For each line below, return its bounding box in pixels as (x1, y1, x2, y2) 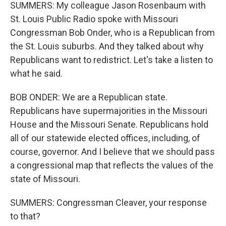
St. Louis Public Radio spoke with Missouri (10, 14, 178, 24)
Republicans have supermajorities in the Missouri (10, 105, 207, 116)
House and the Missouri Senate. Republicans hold (10, 119, 208, 130)
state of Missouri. (10, 174, 80, 184)
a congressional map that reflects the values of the (10, 160, 213, 171)
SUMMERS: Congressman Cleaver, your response (10, 197, 207, 208)
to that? (10, 211, 40, 221)
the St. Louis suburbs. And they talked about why (10, 41, 204, 51)
